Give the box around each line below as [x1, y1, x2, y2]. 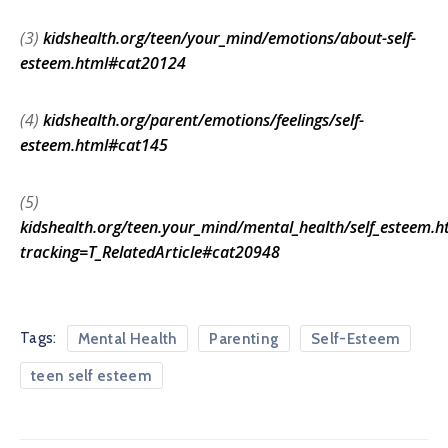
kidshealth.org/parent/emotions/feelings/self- [43, 108, 364, 131]
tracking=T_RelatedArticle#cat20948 [20, 240, 280, 263]
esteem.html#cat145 [20, 133, 168, 156]
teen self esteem [31, 366, 152, 385]
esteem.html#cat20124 [20, 51, 186, 74]
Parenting [209, 329, 280, 348]
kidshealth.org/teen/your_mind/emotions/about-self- [43, 26, 416, 49]
